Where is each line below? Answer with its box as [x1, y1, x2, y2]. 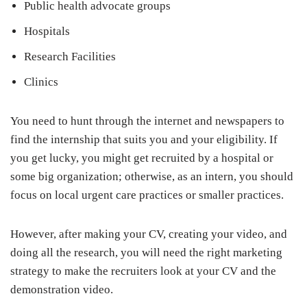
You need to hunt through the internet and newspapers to [10, 114, 284, 127]
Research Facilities [24, 50, 116, 63]
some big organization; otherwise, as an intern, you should [10, 170, 293, 183]
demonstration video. [10, 283, 113, 296]
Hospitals [24, 25, 70, 38]
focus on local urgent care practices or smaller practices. [10, 188, 284, 201]
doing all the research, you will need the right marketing [10, 246, 282, 259]
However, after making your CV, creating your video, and [10, 228, 287, 241]
